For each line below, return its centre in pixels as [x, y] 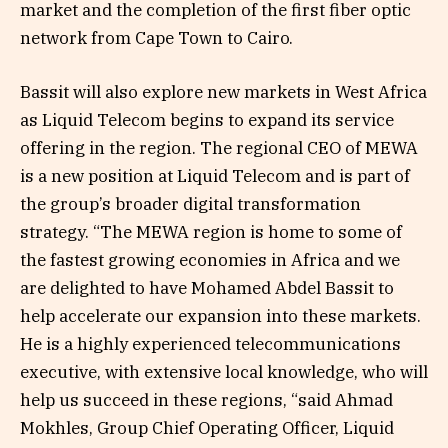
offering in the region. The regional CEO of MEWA [219, 147]
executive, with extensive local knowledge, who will [224, 371]
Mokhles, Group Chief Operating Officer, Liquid [207, 427]
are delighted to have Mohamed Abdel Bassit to [207, 287]
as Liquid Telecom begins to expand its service [207, 119]
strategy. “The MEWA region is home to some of [211, 231]
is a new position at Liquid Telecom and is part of [215, 175]
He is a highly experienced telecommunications [210, 343]
